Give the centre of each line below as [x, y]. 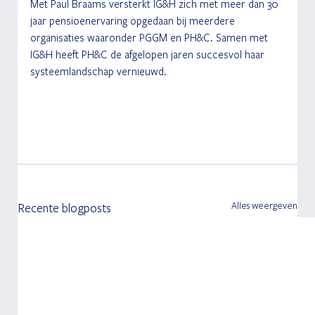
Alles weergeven [264, 206]
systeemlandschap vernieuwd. [98, 71]
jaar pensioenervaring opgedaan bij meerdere [134, 21]
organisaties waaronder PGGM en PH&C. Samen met [150, 38]
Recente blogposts [64, 208]
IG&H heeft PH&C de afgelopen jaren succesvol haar [148, 54]
